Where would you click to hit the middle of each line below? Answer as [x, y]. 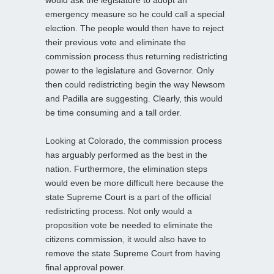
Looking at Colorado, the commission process [134, 141]
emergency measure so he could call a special [135, 14]
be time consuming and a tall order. [113, 113]
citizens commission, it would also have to [126, 239]
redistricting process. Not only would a [119, 211]
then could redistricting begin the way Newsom [135, 85]
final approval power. [85, 268]
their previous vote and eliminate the [116, 43]
